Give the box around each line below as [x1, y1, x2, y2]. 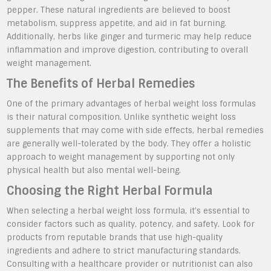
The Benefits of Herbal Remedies [7, 76, 195, 91]
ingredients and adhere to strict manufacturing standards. [7, 246, 241, 256]
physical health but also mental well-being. [7, 165, 181, 175]
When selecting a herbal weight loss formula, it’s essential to [7, 206, 250, 216]
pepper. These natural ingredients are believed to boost [7, 5, 231, 15]
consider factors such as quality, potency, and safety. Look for [7, 219, 255, 229]
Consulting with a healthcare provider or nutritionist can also [7, 259, 253, 269]
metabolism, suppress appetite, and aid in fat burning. [7, 18, 227, 28]
